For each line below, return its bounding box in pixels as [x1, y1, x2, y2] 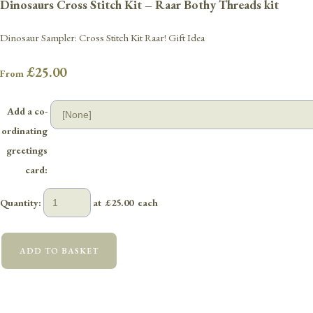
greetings [6, 143, 48, 156]
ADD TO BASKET [20, 245, 99, 256]
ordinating [1, 124, 48, 137]
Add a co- [7, 104, 48, 117]
